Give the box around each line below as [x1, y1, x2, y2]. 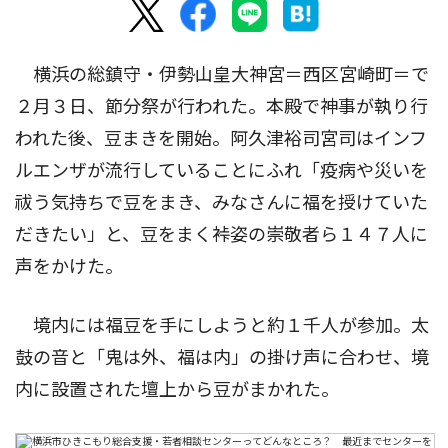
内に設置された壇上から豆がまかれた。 [15, 378, 339, 400]
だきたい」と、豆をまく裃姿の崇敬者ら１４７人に [15, 223, 428, 245]
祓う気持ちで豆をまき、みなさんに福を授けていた [15, 191, 428, 213]
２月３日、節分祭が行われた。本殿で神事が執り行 [15, 95, 428, 117]
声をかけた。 [15, 255, 123, 277]
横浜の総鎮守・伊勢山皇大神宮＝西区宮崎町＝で [15, 63, 429, 85]
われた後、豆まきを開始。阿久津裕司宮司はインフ [15, 127, 427, 149]
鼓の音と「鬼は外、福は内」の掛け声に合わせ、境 [15, 346, 429, 368]
